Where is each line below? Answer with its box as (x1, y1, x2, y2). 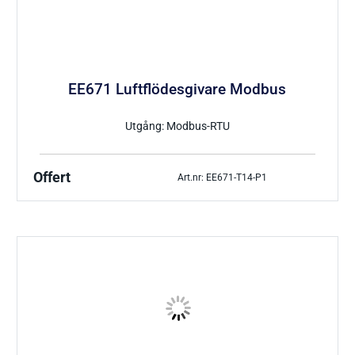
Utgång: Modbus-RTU (124, 120, 230, 134)
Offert (33, 170, 71, 186)
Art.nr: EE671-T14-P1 (177, 171, 267, 183)
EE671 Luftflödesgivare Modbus (68, 81, 287, 99)
